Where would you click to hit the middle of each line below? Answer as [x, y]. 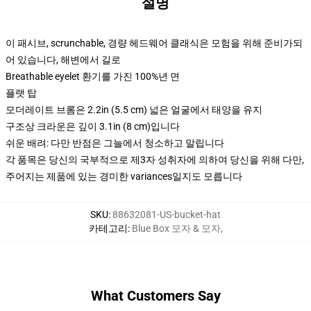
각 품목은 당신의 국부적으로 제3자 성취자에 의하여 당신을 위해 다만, [155, 160]
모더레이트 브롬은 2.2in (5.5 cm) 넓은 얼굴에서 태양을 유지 [134, 110]
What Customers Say [155, 296]
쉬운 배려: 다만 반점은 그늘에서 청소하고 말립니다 [115, 143]
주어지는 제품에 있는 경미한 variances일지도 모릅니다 [124, 176]
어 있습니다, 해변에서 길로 [63, 60]
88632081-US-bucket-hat [167, 215]
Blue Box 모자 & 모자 [176, 228]
